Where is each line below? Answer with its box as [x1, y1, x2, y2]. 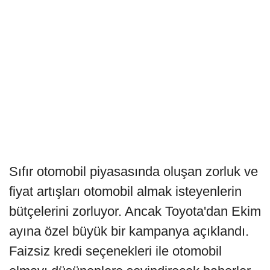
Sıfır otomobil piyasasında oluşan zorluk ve [9, 164, 258, 180]
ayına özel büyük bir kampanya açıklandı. [9, 224, 249, 239]
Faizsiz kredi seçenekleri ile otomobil [9, 243, 222, 259]
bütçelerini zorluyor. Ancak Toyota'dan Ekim [9, 204, 261, 219]
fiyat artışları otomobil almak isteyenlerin [9, 184, 242, 199]
